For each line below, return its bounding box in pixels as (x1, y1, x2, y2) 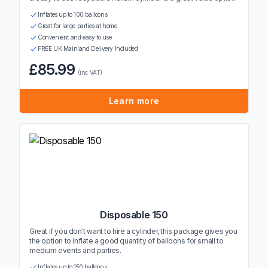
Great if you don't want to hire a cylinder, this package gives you (29, 227, 237, 236)
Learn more (108, 96, 160, 106)
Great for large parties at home (38, 22, 117, 29)
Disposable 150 (100, 209, 168, 221)
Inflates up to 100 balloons (38, 11, 108, 18)
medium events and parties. (29, 246, 121, 255)
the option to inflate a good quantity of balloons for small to (29, 236, 224, 245)
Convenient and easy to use (38, 33, 112, 41)
